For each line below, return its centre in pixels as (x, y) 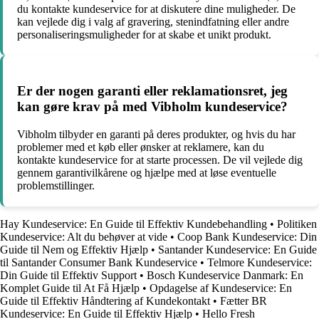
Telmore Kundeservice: (260, 262)
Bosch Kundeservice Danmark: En (225, 275)
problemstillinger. (56, 185)
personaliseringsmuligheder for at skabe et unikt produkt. (144, 35)
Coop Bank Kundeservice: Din (247, 236)
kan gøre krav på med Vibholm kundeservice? (152, 106)
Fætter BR (244, 300)
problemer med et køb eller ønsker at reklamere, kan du (141, 147)
